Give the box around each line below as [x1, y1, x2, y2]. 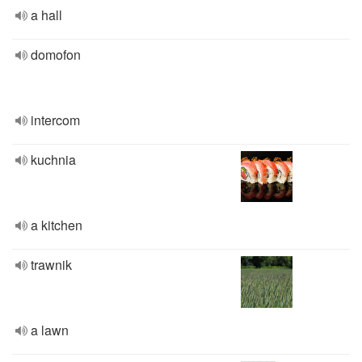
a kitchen [31, 216, 82, 234]
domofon [31, 45, 81, 64]
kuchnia [31, 150, 76, 169]
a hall [31, 6, 62, 24]
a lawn [31, 321, 69, 339]
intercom [31, 111, 80, 129]
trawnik [31, 255, 72, 274]
